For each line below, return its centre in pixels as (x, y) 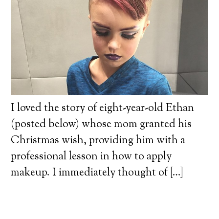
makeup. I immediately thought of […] (97, 173)
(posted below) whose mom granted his (101, 124)
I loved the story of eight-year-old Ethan (103, 108)
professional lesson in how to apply (91, 157)
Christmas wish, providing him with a (98, 141)
